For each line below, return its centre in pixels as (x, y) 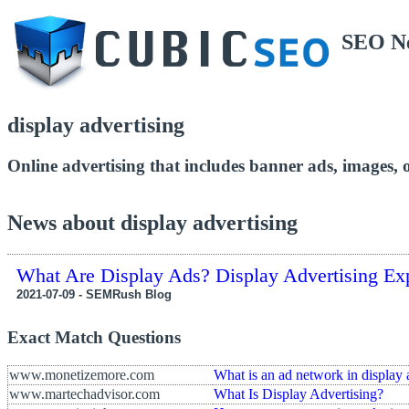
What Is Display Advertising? (299, 393)
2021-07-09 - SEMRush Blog (94, 295)
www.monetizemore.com (82, 374)
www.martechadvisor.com (84, 393)
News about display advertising (152, 223)
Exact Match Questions (94, 338)
